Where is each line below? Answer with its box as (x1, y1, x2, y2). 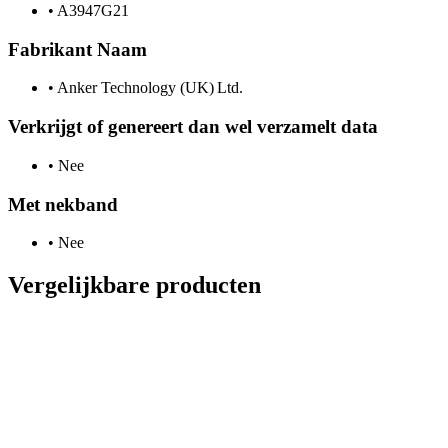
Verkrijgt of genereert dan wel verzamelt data (8, 116, 378, 138)
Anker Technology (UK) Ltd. (54, 79, 243, 97)
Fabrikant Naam (8, 38, 147, 60)
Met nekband (8, 193, 118, 215)
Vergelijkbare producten (8, 272, 261, 299)
